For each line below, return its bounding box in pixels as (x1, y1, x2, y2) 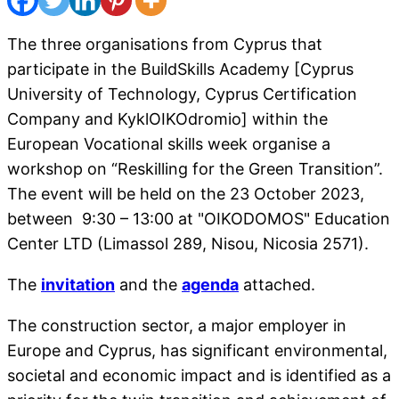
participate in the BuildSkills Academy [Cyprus (7, 59, 354, 78)
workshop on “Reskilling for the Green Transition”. (7, 159, 383, 178)
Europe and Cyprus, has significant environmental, (7, 340, 387, 360)
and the (115, 274, 182, 294)
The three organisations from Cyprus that (7, 34, 322, 53)
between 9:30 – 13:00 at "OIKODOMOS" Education (7, 208, 390, 228)
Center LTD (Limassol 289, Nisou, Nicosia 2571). (7, 233, 369, 253)
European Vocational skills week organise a (7, 134, 330, 153)
